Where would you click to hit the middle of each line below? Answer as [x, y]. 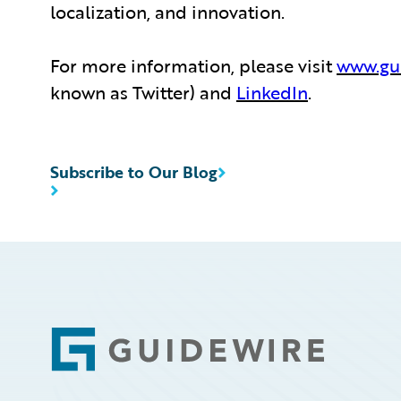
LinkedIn [272, 92]
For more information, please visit [193, 65]
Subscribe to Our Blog [134, 172]
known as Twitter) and [143, 92]
